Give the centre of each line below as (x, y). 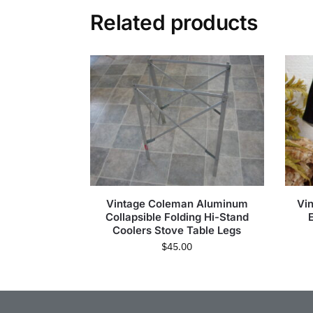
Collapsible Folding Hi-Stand (177, 217)
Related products (174, 23)
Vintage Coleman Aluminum (177, 203)
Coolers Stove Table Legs (177, 230)
